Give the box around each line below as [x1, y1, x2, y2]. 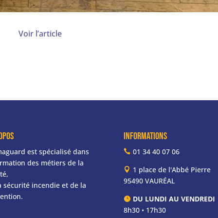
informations [123, 130, 167, 143]
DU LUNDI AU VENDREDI [132, 194, 215, 204]
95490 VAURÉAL [123, 176, 175, 186]
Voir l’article [18, 28, 62, 39]
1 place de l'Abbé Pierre [132, 165, 211, 175]
